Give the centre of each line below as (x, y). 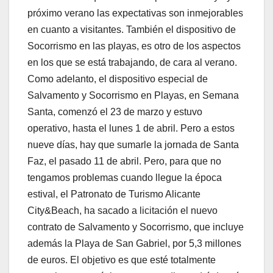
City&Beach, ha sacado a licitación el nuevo (122, 210)
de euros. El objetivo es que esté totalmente (122, 260)
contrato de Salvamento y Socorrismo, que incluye (136, 227)
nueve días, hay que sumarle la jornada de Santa (133, 144)
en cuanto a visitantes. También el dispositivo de (132, 29)
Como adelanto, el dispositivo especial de (118, 79)
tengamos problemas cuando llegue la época (125, 177)
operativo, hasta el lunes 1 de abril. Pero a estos (131, 128)
